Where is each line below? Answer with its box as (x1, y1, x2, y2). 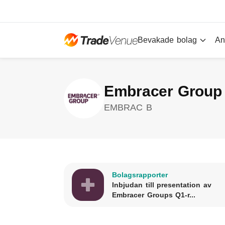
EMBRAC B (104, 102, 152, 113)
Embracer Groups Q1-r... (112, 191, 196, 199)
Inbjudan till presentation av (112, 181, 211, 189)
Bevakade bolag (138, 36, 197, 44)
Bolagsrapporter (112, 171, 168, 179)
